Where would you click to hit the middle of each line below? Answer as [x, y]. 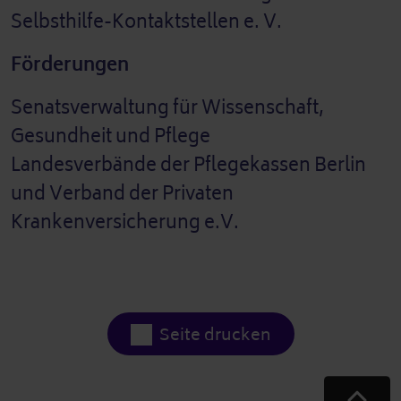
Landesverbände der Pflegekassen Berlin [188, 166]
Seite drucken [215, 335]
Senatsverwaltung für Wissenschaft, [167, 108]
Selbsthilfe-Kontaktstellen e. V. [146, 22]
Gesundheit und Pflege [112, 137]
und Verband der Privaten [122, 194]
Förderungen [70, 65]
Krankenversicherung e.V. [127, 223]
